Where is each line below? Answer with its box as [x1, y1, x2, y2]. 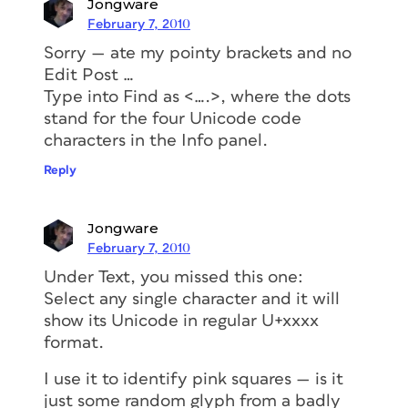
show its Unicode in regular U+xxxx [44, 311, 319, 330]
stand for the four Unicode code [44, 109, 301, 127]
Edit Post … [44, 66, 134, 84]
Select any [44, 290, 132, 308]
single [132, 290, 178, 308]
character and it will [178, 290, 340, 308]
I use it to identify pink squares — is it [44, 370, 343, 388]
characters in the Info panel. [44, 131, 268, 149]
